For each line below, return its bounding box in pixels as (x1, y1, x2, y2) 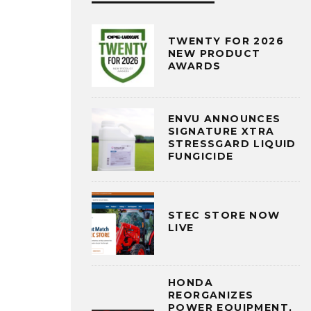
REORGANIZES (168, 288, 254, 301)
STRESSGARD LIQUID (168, 137, 296, 151)
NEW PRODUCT (168, 47, 261, 60)
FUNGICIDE (168, 150, 234, 163)
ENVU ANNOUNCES (168, 112, 281, 126)
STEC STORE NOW (168, 209, 280, 222)
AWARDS (168, 60, 221, 73)
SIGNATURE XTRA (168, 125, 275, 138)
